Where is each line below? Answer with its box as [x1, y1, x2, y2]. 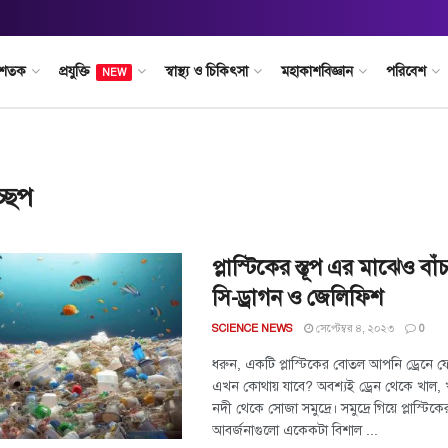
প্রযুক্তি [58, 63, 90, 80]
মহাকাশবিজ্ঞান [280, 63, 353, 80]
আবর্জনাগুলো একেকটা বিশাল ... [212, 421, 378, 440]
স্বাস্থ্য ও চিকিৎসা [164, 63, 248, 80]
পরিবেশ [385, 63, 426, 80]
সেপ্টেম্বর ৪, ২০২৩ [313, 321, 394, 336]
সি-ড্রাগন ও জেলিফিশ [212, 284, 383, 311]
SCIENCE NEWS [212, 322, 293, 335]
